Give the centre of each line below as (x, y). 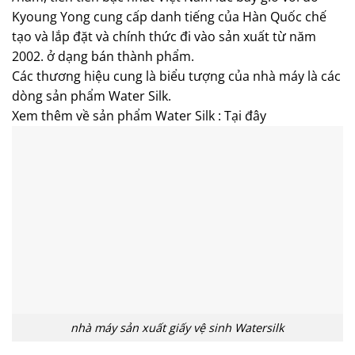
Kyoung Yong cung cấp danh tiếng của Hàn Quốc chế (169, 17)
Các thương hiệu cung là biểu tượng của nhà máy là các (176, 76)
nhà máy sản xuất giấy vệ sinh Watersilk (177, 328)
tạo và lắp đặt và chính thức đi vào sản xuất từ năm (164, 37)
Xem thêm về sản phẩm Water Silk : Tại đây (139, 116)
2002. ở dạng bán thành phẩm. (103, 57)
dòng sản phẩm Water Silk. (92, 96)
